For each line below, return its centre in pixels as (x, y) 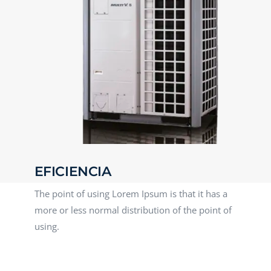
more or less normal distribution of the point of (133, 210)
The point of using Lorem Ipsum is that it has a (131, 193)
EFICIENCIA (73, 171)
